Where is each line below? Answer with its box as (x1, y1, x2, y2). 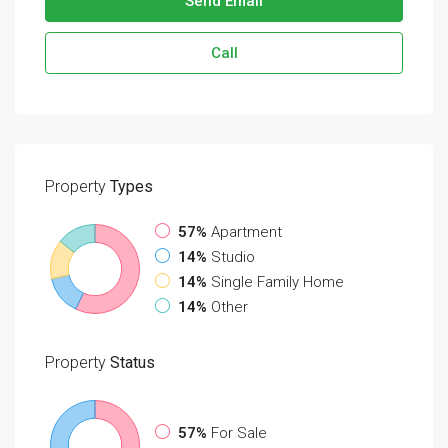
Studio (211, 247, 255, 266)
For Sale (211, 423, 267, 442)
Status (106, 352, 155, 372)
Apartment (211, 222, 282, 241)
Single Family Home (211, 272, 344, 291)
